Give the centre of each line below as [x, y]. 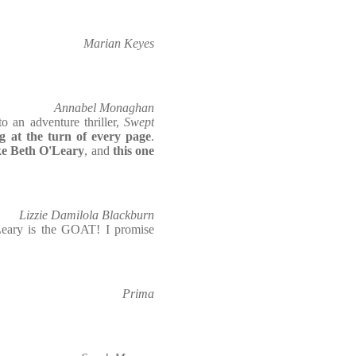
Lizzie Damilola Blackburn [87, 215]
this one [133, 151]
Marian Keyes [119, 43]
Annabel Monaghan [104, 108]
